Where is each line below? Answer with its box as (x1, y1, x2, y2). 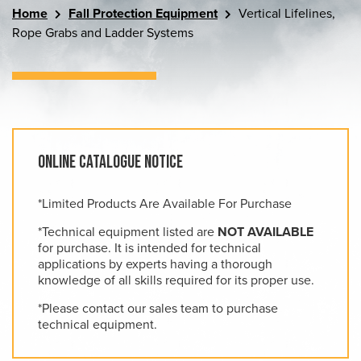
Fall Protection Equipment (68, 6, 218, 22)
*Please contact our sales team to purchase (38, 301, 278, 317)
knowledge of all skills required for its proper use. (38, 272, 314, 288)
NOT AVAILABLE (218, 224, 313, 240)
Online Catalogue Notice (38, 151, 183, 173)
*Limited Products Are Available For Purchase (38, 196, 292, 212)
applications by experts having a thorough (38, 256, 272, 272)
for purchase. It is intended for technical (38, 240, 261, 256)
